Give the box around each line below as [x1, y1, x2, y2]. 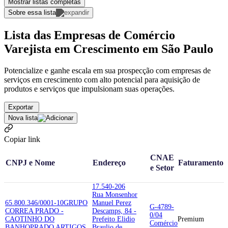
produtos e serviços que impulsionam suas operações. [4, 84, 175, 93]
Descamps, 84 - [92, 207, 136, 215]
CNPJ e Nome [6, 158, 55, 168]
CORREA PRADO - [5, 207, 64, 215]
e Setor [150, 163, 174, 173]
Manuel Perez [92, 198, 131, 207]
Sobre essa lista [8, 9, 56, 17]
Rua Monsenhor [92, 190, 137, 198]
